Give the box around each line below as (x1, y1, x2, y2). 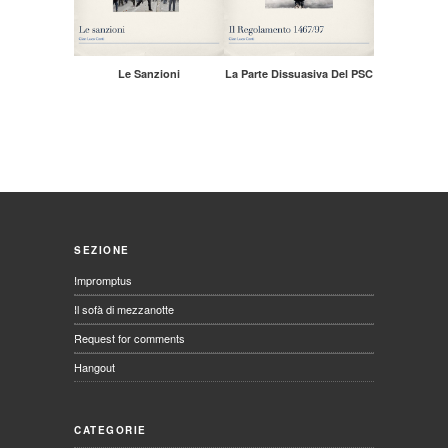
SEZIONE (74, 243, 130, 258)
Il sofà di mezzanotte (74, 301, 174, 318)
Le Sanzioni (118, 66, 180, 82)
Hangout (74, 359, 115, 376)
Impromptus (74, 272, 132, 289)
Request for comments (74, 330, 185, 347)
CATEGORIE (74, 423, 147, 438)
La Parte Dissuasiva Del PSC (225, 66, 373, 82)
